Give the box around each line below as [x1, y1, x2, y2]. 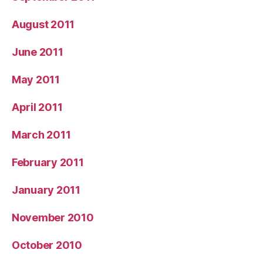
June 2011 [12, 45, 63, 58]
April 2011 [12, 100, 63, 113]
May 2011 [12, 73, 60, 86]
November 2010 [12, 211, 94, 224]
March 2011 [12, 128, 71, 141]
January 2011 [12, 183, 80, 196]
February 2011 [12, 156, 84, 168]
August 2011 [12, 18, 75, 31]
